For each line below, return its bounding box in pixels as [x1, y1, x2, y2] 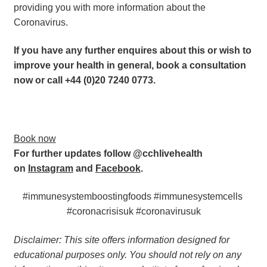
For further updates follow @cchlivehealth [13, 148, 203, 159]
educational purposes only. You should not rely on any [13, 250, 241, 260]
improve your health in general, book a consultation [13, 60, 246, 71]
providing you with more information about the [13, 2, 206, 13]
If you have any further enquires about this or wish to [13, 45, 252, 56]
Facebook [95, 163, 141, 173]
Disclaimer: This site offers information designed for [13, 235, 229, 246]
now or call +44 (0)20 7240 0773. [13, 75, 158, 86]
